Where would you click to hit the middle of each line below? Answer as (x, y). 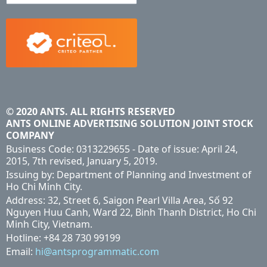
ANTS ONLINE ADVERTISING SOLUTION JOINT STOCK (130, 123)
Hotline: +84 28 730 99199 (63, 237)
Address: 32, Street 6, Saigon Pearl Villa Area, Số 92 (119, 200)
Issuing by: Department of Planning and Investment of (129, 174)
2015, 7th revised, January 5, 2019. (82, 161)
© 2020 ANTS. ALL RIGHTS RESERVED (91, 111)
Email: (21, 251)
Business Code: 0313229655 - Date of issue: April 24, (122, 149)
